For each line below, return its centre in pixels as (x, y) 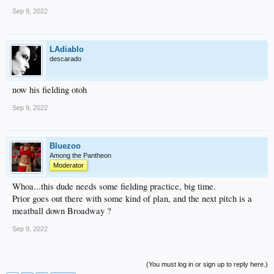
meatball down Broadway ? (62, 210)
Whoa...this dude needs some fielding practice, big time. (114, 186)
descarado (65, 58)
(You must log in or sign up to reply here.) (207, 264)
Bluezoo (65, 146)
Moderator (68, 165)
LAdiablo (67, 49)
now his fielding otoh (50, 89)
